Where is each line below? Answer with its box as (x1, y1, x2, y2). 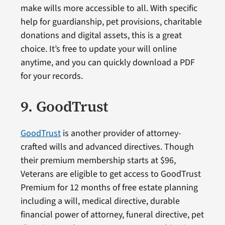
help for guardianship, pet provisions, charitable (20, 16, 202, 29)
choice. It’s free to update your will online (20, 43, 177, 56)
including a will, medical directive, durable (20, 195, 180, 208)
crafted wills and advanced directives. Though (20, 141, 194, 154)
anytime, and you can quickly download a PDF (20, 56, 195, 69)
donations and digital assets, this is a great (20, 29, 182, 42)
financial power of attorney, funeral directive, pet (20, 208, 204, 221)
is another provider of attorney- (60, 127, 181, 140)
